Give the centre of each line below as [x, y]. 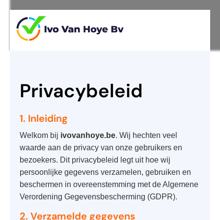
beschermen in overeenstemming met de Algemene [109, 185]
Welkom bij [40, 136]
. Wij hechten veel [146, 136]
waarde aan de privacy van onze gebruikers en [101, 148]
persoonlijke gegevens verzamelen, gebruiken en [105, 172]
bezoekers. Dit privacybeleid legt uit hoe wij [95, 160]
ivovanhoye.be [88, 136]
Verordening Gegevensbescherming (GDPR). [98, 197]
